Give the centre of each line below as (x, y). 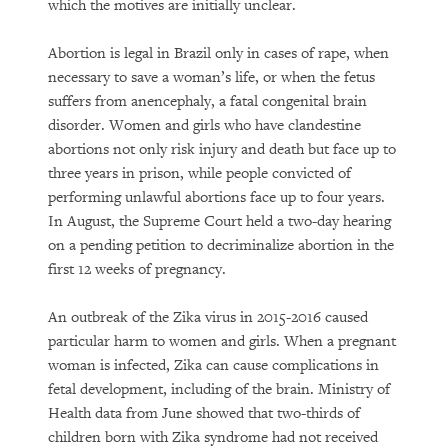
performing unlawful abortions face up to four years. (216, 197)
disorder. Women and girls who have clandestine (204, 125)
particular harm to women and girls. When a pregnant (222, 341)
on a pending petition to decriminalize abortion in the (221, 245)
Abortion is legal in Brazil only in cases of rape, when (218, 53)
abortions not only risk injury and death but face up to (222, 149)
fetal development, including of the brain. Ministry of (219, 389)
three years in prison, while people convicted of (199, 173)
